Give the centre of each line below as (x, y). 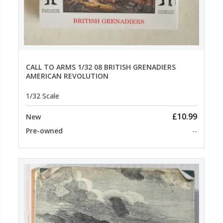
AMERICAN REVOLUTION (67, 76)
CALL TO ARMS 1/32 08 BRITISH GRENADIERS (101, 67)
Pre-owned (44, 130)
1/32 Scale (43, 96)
